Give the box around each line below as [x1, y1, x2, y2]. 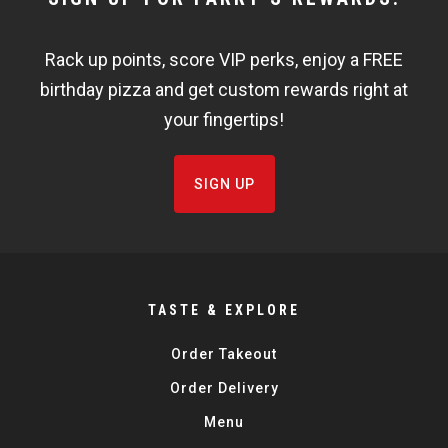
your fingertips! [164, 109, 284, 130]
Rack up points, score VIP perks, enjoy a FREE [45, 49, 403, 70]
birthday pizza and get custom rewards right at [40, 79, 408, 100]
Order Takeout [171, 346, 277, 362]
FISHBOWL [29, 50, 162, 80]
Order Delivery [169, 380, 279, 396]
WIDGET [29, 16, 127, 46]
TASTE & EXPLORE [148, 302, 300, 318]
